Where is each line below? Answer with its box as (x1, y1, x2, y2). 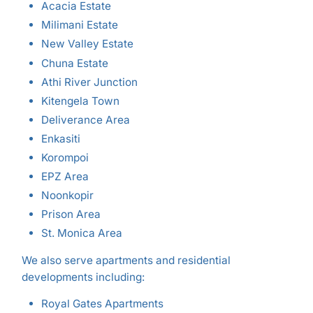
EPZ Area (41, 170, 89, 184)
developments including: (21, 270, 145, 284)
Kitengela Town (41, 94, 119, 108)
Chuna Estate (41, 56, 108, 70)
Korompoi (41, 151, 89, 165)
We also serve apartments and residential (21, 254, 231, 268)
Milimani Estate (41, 18, 118, 32)
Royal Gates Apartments (41, 296, 163, 310)
